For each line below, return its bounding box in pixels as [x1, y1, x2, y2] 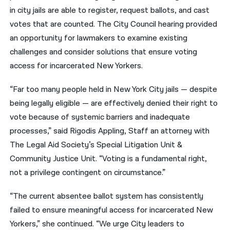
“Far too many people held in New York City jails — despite [10, 84, 218, 95]
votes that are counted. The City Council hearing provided [10, 18, 218, 30]
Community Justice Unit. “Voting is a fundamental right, [10, 153, 207, 164]
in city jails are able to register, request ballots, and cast [10, 5, 210, 16]
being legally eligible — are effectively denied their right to [10, 98, 218, 109]
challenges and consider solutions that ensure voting [10, 46, 198, 57]
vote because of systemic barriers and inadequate [10, 111, 190, 123]
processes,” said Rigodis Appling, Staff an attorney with [10, 125, 210, 137]
